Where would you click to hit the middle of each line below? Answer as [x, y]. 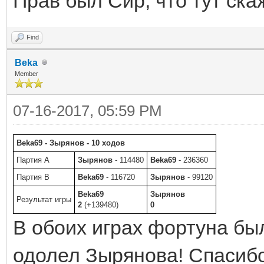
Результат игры [44, 199]
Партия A [33, 160]
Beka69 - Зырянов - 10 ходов [71, 143]
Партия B [33, 177]
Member [27, 73]
